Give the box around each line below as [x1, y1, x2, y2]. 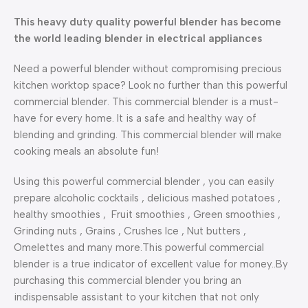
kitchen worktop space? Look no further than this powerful [14, 79, 287, 92]
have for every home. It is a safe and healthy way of [14, 112, 256, 125]
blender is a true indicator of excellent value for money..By [14, 258, 288, 271]
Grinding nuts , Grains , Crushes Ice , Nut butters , [14, 225, 246, 238]
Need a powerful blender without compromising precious [14, 63, 282, 76]
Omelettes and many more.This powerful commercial [14, 241, 267, 254]
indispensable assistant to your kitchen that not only [14, 291, 259, 304]
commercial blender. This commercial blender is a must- [14, 96, 278, 109]
